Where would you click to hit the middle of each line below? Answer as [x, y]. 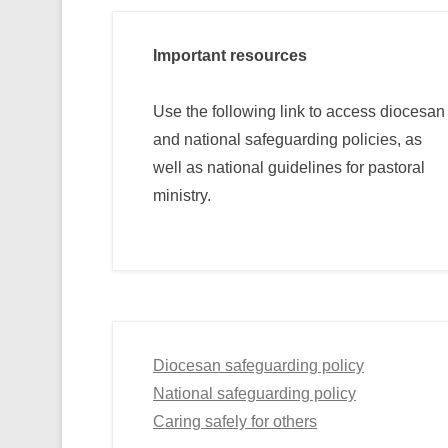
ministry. [184, 195]
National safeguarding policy [254, 393]
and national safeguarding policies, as [287, 139]
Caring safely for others [235, 421]
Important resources [230, 55]
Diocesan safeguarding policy [258, 365]
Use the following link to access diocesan [299, 111]
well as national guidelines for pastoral [289, 167]
